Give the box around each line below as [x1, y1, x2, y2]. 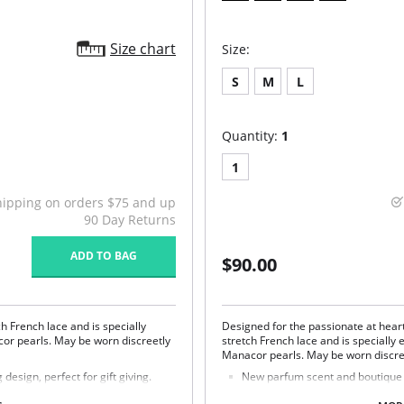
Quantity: [222, 127, 282, 144]
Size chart [110, 39, 176, 59]
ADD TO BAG [70, 248, 137, 263]
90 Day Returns [84, 211, 176, 228]
